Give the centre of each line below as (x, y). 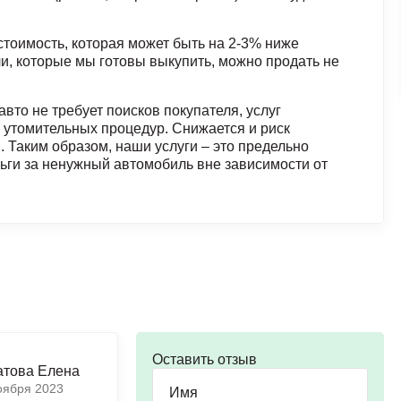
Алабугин (252, 382)
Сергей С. (253, 364)
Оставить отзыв (205, 359)
